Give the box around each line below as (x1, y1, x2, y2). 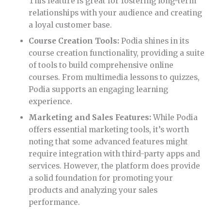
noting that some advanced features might (29, 137, 188, 147)
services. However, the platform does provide (29, 161, 201, 171)
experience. (29, 97, 73, 107)
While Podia (151, 113, 198, 123)
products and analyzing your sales (29, 186, 158, 195)
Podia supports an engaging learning (29, 85, 169, 94)
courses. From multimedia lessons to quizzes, (29, 73, 200, 82)
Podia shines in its (119, 36, 189, 46)
